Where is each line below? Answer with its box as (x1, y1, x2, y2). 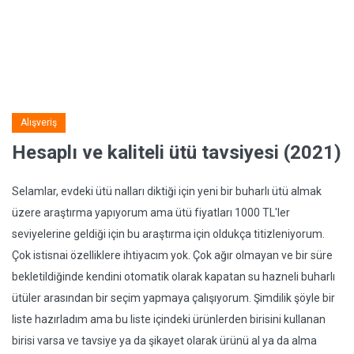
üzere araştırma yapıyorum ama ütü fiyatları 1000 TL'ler (12, 206, 290, 219)
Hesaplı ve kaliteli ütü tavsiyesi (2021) (12, 141, 341, 164)
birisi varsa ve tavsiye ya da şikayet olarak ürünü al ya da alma (12, 334, 317, 347)
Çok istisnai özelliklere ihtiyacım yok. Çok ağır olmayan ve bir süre (12, 249, 333, 262)
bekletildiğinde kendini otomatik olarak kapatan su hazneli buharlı (12, 270, 335, 283)
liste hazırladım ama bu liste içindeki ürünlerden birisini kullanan (12, 313, 326, 326)
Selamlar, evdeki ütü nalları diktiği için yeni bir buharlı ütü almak (12, 185, 322, 198)
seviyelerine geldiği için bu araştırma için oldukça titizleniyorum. (12, 228, 325, 240)
